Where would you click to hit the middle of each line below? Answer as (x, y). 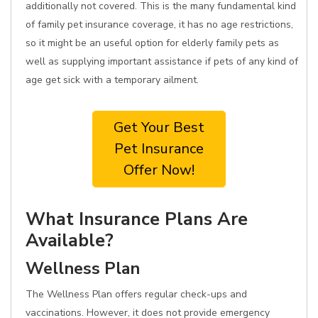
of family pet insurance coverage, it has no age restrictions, (159, 24)
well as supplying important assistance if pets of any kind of (162, 61)
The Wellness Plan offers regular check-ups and (136, 294)
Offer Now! (159, 170)
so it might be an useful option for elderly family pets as (152, 43)
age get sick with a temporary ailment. (112, 80)
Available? (70, 240)
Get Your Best (159, 127)
